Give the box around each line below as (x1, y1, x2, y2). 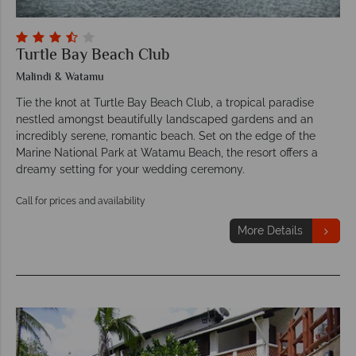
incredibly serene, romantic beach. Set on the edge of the (16, 130, 315, 143)
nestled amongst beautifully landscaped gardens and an (16, 113, 313, 126)
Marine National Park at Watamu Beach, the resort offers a (16, 146, 318, 160)
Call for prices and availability (16, 195, 145, 207)
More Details (237, 224, 303, 238)
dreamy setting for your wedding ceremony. (16, 163, 245, 176)
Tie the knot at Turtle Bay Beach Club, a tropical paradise (16, 96, 314, 110)
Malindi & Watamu (16, 69, 104, 87)
